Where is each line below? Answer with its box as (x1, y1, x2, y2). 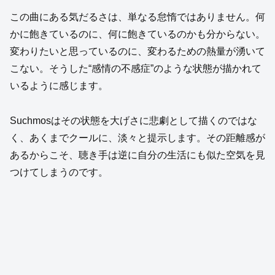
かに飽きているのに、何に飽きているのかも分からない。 (10, 29, 265, 40)
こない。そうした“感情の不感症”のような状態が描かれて (10, 63, 261, 74)
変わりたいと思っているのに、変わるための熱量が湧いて (10, 46, 265, 57)
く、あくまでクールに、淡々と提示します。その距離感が (10, 132, 265, 143)
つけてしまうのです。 (10, 166, 108, 177)
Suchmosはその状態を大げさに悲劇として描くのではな (10, 115, 257, 126)
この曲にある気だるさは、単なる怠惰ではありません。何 (10, 12, 265, 23)
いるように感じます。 (10, 80, 108, 91)
